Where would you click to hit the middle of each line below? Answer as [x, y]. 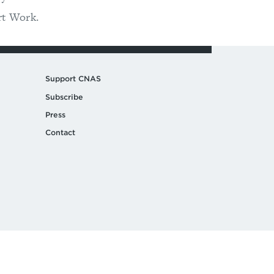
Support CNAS [73, 79]
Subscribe [64, 97]
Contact [60, 133]
